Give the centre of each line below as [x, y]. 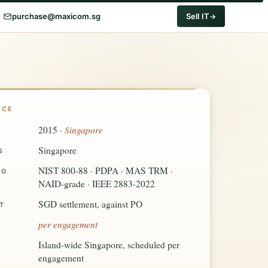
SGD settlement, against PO [91, 204]
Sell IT [197, 16]
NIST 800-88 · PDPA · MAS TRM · [106, 170]
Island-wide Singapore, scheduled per [109, 245]
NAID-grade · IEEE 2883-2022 [97, 184]
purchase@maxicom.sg [56, 16]
